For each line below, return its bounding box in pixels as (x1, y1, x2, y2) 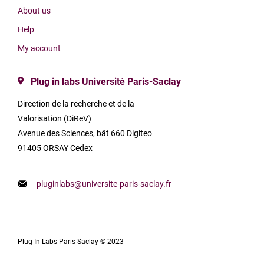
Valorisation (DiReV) (18, 114, 91, 123)
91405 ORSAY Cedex (18, 143, 93, 153)
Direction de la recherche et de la (18, 99, 134, 108)
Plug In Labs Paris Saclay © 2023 (18, 237, 124, 246)
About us (18, 6, 51, 15)
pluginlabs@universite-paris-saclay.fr (37, 179, 171, 189)
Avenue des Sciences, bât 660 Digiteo (18, 128, 152, 138)
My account (18, 44, 61, 53)
